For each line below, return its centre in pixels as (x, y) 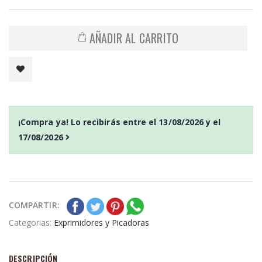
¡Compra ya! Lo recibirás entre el (89, 122)
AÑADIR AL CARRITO (134, 38)
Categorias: (31, 222)
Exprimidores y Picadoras (101, 222)
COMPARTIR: (34, 205)
